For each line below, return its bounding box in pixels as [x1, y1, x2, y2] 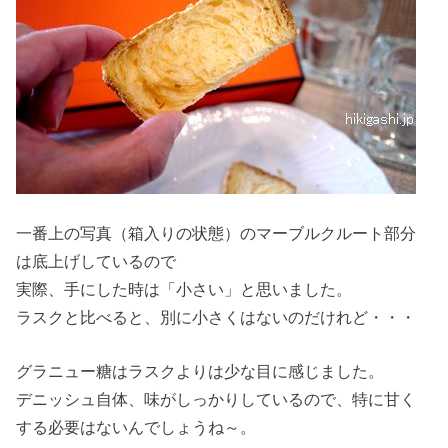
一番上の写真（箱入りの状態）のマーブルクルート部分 [16, 223, 417, 242]
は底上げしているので [16, 251, 177, 270]
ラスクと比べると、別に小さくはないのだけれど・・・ [16, 307, 417, 326]
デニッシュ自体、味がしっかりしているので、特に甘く [16, 389, 417, 408]
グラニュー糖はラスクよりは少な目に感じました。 [16, 361, 385, 380]
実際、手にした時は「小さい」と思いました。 [16, 279, 353, 298]
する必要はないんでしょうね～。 [16, 417, 257, 436]
